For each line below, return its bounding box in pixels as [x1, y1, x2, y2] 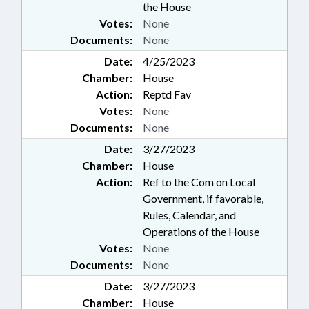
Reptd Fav [143, 88, 191, 101]
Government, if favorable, [143, 192, 263, 205]
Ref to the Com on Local [143, 175, 255, 188]
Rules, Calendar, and [143, 208, 236, 221]
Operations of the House [143, 225, 259, 238]
